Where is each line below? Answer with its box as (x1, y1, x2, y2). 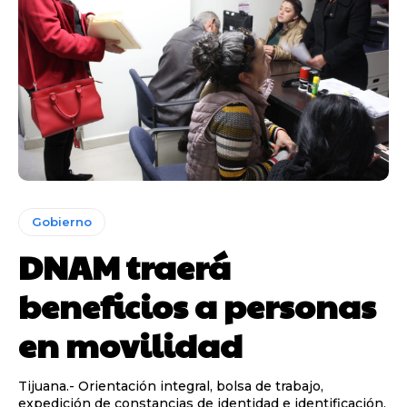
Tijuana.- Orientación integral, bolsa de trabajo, (18, 377, 323, 394)
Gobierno (32, 213, 92, 229)
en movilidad (18, 321, 243, 367)
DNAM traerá (18, 243, 231, 289)
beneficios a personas (18, 282, 376, 328)
